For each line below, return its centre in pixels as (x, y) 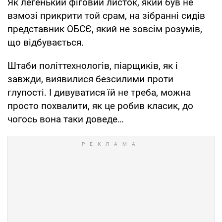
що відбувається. (46, 42)
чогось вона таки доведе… (66, 119)
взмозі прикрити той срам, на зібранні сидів (106, 15)
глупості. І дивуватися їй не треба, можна (99, 92)
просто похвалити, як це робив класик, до (100, 106)
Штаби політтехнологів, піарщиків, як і (93, 65)
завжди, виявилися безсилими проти (90, 79)
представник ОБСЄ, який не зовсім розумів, (105, 29)
